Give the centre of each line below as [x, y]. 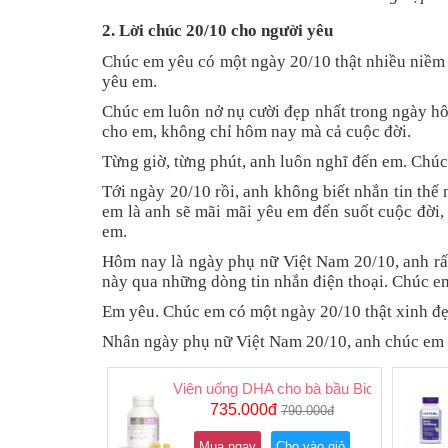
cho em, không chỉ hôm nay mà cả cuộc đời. [256, 132]
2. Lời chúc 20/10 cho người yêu [217, 31]
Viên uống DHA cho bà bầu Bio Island [294, 389]
